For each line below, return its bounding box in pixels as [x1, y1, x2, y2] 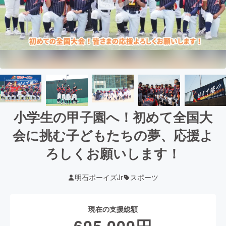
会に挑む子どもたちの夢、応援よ [13, 126, 213, 144]
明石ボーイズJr [75, 172, 123, 182]
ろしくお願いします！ [45, 144, 181, 162]
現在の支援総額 [88, 204, 138, 214]
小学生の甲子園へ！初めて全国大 [14, 107, 212, 126]
